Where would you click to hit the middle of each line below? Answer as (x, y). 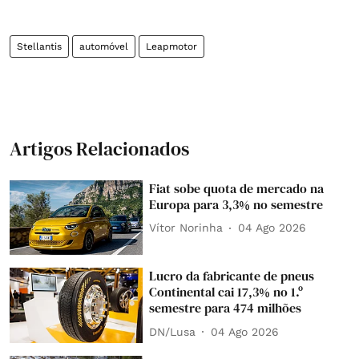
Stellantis (39, 46)
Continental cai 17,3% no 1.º (226, 292)
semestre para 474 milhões (226, 308)
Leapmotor (171, 46)
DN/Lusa (173, 331)
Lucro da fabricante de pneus (232, 276)
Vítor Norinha (186, 228)
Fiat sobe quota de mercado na (237, 188)
